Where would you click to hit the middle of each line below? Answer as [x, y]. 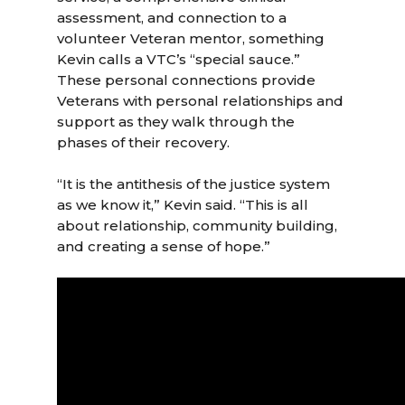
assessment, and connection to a [172, 18]
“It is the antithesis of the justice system [194, 184]
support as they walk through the [176, 122]
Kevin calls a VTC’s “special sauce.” [179, 59]
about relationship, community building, [198, 226]
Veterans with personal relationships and [201, 101]
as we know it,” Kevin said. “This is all [183, 205]
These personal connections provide [187, 80]
